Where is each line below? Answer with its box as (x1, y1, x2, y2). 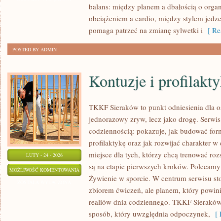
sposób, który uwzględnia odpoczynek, (89, 209, 210, 219)
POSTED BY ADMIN (12, 46, 57, 53)
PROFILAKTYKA (79, 190, 116, 197)
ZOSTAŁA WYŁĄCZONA (17, 179, 72, 185)
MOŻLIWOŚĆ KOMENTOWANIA (9, 166, 79, 173)
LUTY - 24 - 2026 (26, 151, 63, 158)
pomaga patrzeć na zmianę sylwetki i (89, 25, 203, 35)
